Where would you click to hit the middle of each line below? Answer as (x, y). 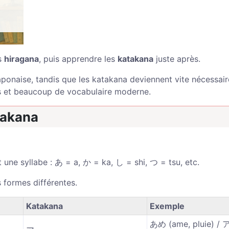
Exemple (167, 206)
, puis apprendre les (78, 59)
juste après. (177, 59)
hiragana (21, 59)
